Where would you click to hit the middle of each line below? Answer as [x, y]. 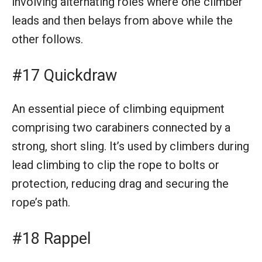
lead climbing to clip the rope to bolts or [116, 165]
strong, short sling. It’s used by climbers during [130, 146]
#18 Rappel [51, 238]
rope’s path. [41, 202]
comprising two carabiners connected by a [121, 127]
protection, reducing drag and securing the [120, 183]
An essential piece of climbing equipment [118, 108]
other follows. [47, 39]
